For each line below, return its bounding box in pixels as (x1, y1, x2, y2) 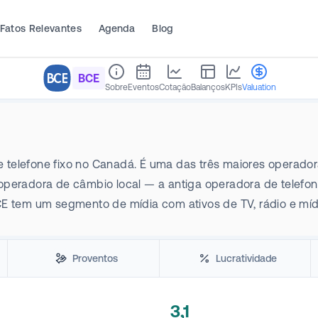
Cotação (158, 82, 191, 92)
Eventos (127, 82, 159, 92)
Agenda (99, 22, 136, 34)
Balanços (190, 82, 225, 92)
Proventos (72, 253, 118, 264)
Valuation (241, 82, 276, 92)
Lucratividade (215, 253, 277, 264)
